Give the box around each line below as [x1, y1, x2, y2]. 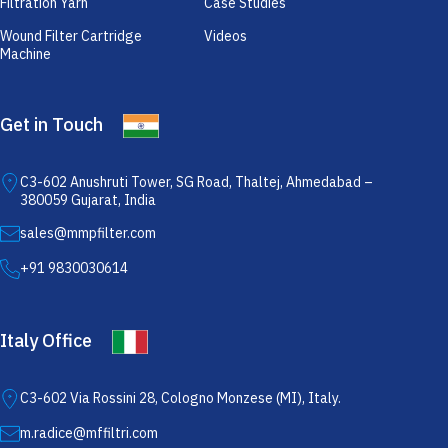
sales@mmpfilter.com [20, 223, 156, 242]
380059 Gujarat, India [20, 190, 156, 209]
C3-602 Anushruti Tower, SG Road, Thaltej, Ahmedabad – [20, 172, 373, 191]
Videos [204, 26, 247, 45]
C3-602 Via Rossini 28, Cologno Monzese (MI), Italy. [20, 388, 341, 407]
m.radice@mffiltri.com [20, 423, 158, 442]
